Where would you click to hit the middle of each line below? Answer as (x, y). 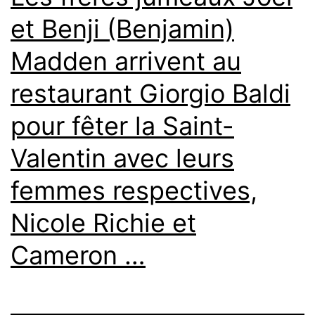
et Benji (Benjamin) (122, 29)
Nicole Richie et (103, 223)
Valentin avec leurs (122, 159)
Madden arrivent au (126, 62)
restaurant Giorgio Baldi (150, 94)
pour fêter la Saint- (122, 126)
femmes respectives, (134, 191)
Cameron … (78, 256)
